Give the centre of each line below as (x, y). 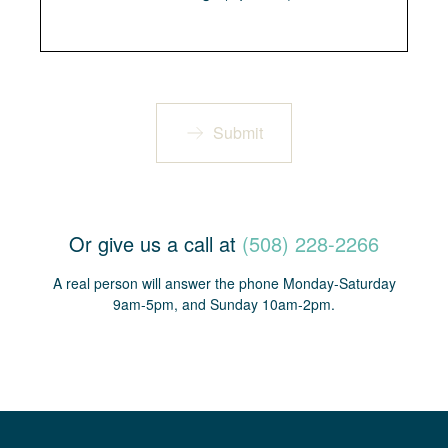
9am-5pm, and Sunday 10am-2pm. (224, 304)
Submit (238, 132)
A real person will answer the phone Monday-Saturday (224, 283)
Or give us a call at (155, 243)
